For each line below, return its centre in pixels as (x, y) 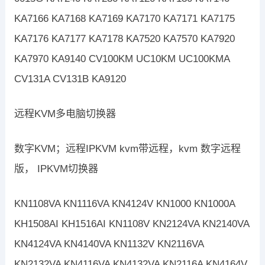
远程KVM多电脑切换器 (65, 114)
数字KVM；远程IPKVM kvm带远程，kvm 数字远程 (127, 149)
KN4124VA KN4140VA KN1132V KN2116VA (109, 244)
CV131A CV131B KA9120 (70, 79)
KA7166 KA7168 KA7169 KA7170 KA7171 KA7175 (124, 19)
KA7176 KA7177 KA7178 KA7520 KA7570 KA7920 (124, 39)
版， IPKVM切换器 (56, 169)
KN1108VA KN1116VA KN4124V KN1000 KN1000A (124, 204)
